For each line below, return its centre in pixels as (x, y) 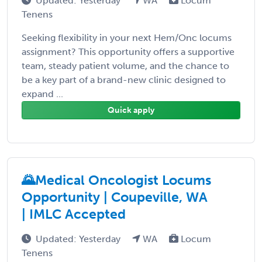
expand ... (42, 94)
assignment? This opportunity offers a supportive (128, 51)
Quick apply (131, 110)
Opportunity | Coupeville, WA (115, 197)
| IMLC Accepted (74, 214)
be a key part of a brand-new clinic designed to (124, 80)
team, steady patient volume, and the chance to (125, 65)
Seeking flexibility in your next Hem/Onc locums (127, 37)
